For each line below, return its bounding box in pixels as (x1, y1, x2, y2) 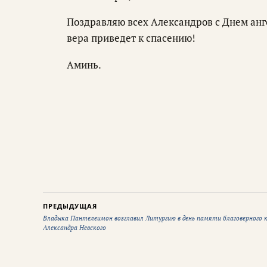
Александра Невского (43, 223, 106, 232)
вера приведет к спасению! (67, 31, 195, 45)
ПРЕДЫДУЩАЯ (43, 201, 97, 211)
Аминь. (67, 58, 101, 72)
